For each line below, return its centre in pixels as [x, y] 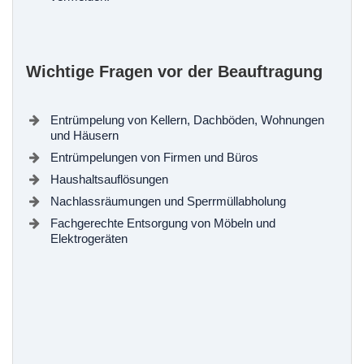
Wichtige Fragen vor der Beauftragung [174, 71]
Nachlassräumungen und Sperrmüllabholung [168, 201]
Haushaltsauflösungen [109, 179]
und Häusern [84, 135]
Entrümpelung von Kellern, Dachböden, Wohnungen [187, 119]
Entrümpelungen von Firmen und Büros [154, 157]
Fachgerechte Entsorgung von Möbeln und [163, 223]
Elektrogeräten [89, 238]
